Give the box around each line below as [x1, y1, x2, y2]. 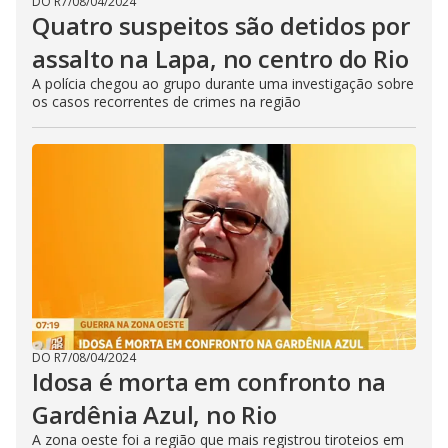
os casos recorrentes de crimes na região [32, 92, 301, 111]
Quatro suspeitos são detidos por [32, 9, 410, 42]
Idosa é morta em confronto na [32, 365, 387, 398]
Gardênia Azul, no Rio [32, 398, 277, 431]
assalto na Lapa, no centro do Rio [32, 42, 409, 75]
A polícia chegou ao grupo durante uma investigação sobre [32, 74, 414, 93]
